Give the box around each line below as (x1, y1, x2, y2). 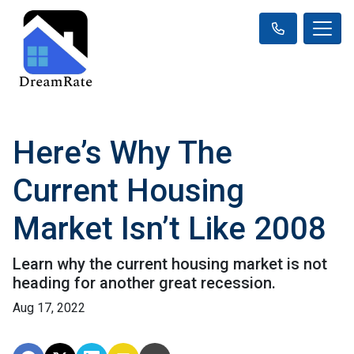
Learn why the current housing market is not (13, 254, 327, 273)
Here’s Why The (13, 134, 232, 171)
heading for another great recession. (13, 273, 276, 292)
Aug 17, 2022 (13, 299, 85, 315)
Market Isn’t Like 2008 (13, 209, 326, 247)
